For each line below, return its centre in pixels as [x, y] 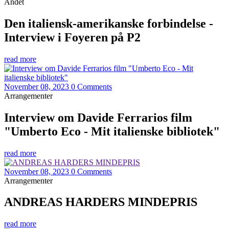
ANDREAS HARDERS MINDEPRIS [101, 202]
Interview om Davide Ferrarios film [98, 117]
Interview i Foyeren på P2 [72, 37]
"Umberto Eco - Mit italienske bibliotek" [112, 131]
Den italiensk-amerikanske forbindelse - [109, 23]
